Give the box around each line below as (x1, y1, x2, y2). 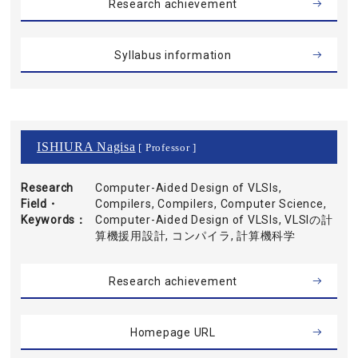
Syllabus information (114, 49, 232, 62)
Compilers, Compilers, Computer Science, (94, 197, 327, 210)
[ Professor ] (135, 142, 197, 153)
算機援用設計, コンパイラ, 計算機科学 (94, 229, 296, 242)
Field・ (21, 197, 59, 210)
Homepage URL (129, 326, 217, 339)
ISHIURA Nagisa (37, 140, 136, 153)
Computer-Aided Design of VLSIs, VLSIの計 (94, 213, 333, 226)
